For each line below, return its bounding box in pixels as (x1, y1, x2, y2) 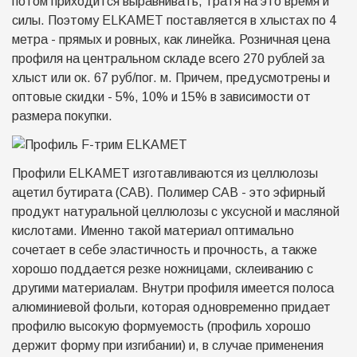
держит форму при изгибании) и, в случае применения (12, 339, 324, 352)
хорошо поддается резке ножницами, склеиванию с (12, 262, 313, 276)
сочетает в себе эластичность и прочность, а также (12, 243, 317, 257)
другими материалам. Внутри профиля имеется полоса (12, 281, 334, 295)
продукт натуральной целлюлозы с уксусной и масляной (12, 205, 339, 218)
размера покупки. (12, 109, 112, 123)
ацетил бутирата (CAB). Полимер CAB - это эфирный (12, 186, 325, 199)
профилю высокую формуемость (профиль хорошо (12, 320, 311, 333)
